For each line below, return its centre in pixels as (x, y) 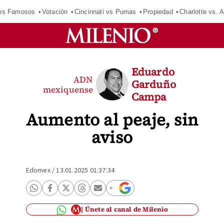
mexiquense (68, 89)
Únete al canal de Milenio (126, 209)
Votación (55, 11)
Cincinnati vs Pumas (105, 11)
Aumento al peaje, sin (112, 120)
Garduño (153, 84)
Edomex (38, 170)
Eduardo (153, 72)
